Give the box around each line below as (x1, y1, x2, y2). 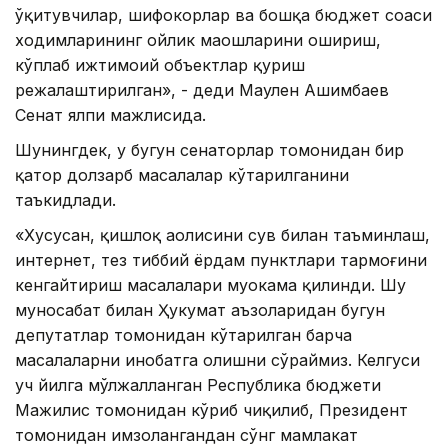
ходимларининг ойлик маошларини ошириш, (15, 30, 381, 51)
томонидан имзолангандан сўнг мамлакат (15, 425, 358, 446)
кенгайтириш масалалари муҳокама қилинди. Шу (15, 275, 406, 296)
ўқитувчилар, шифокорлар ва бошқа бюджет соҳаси (15, 5, 432, 26)
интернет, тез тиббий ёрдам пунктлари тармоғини (15, 250, 427, 271)
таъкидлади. (15, 190, 116, 211)
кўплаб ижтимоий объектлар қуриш (15, 55, 305, 76)
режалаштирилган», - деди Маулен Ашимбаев (15, 80, 389, 101)
